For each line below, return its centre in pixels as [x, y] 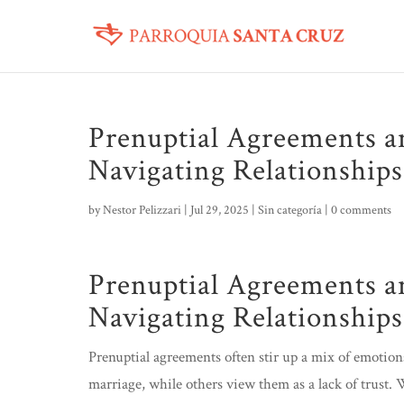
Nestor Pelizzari [142, 210]
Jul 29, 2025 [220, 210]
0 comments [361, 210]
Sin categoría [290, 210]
